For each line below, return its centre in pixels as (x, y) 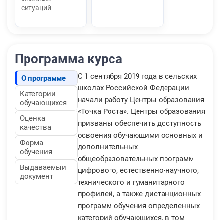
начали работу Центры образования (141, 99)
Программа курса (69, 59)
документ (36, 176)
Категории (38, 94)
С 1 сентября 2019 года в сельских (137, 76)
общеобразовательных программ (136, 158)
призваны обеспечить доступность (139, 123)
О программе (43, 78)
